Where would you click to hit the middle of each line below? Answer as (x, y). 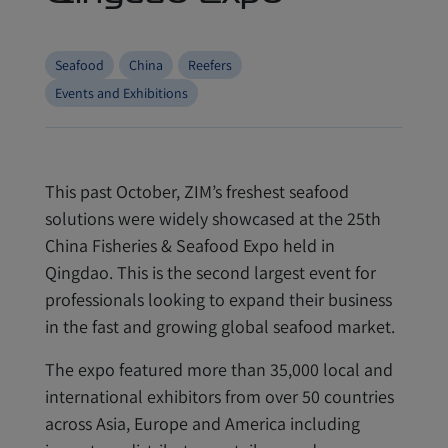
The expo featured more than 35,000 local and (219, 369)
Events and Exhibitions (121, 93)
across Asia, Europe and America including (202, 423)
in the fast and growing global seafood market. (220, 326)
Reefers (210, 65)
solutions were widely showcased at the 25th (213, 218)
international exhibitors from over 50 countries (219, 396)
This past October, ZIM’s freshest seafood (197, 191)
